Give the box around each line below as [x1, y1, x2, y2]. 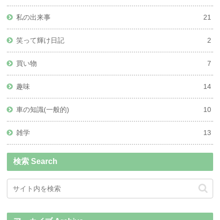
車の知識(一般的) [16, 105, 70, 113]
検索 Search [13, 157, 58, 166]
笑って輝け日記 [16, 36, 65, 44]
